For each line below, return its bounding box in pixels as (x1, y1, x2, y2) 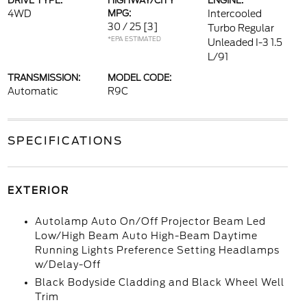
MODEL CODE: (107, 73, 171, 83)
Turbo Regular (208, 23, 275, 34)
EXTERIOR (7, 185, 69, 196)
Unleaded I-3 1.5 (208, 37, 283, 48)
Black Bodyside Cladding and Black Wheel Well (34, 277, 284, 288)
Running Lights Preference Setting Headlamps (34, 245, 280, 256)
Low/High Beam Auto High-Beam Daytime (34, 230, 258, 241)
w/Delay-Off (34, 259, 101, 270)
